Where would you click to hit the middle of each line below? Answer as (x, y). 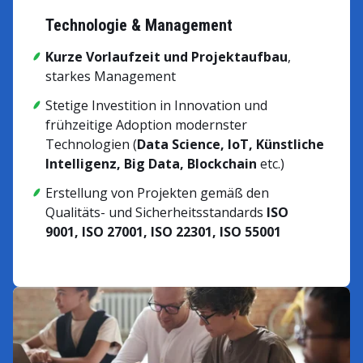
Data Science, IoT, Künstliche (231, 144)
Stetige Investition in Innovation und (156, 105)
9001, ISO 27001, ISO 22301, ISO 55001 (163, 231)
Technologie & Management (139, 25)
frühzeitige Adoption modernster (146, 124)
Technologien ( (91, 144)
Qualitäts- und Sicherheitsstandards (156, 212)
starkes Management (111, 76)
